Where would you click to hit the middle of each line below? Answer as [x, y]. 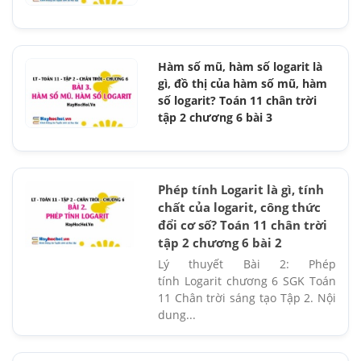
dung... [177, 314]
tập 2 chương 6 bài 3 [215, 117]
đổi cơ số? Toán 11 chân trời [243, 224]
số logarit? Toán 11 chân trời [237, 100]
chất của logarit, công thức [239, 207]
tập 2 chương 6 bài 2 [220, 242]
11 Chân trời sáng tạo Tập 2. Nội [247, 297]
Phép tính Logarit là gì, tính [241, 189]
